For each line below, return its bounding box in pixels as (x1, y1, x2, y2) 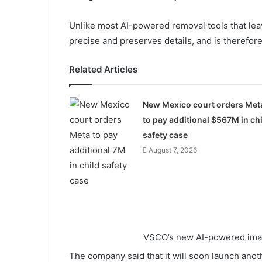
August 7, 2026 (148, 145, 197, 154)
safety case (142, 129, 188, 140)
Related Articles (69, 63, 137, 75)
